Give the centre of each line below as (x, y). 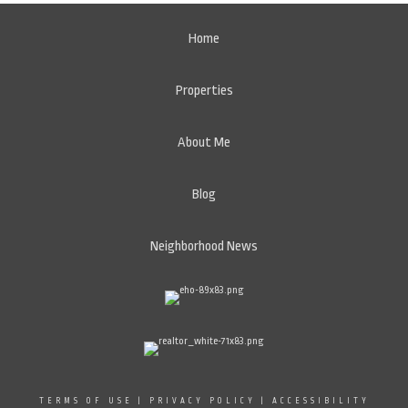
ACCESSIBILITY (321, 401)
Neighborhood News (204, 246)
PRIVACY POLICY (202, 401)
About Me (204, 143)
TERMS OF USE (86, 401)
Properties (204, 91)
